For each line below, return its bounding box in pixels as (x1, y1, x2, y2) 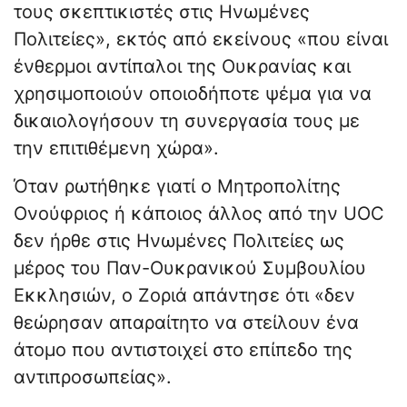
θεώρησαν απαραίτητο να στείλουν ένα (14, 312, 359, 334)
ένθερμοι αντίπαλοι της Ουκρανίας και (14, 55, 351, 78)
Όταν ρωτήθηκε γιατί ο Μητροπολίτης (14, 175, 341, 198)
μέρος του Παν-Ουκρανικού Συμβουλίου (14, 257, 366, 280)
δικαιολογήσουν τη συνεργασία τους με (14, 110, 360, 133)
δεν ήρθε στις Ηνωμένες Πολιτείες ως (14, 230, 344, 253)
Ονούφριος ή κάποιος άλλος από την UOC (14, 203, 384, 225)
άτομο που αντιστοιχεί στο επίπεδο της (14, 339, 352, 362)
